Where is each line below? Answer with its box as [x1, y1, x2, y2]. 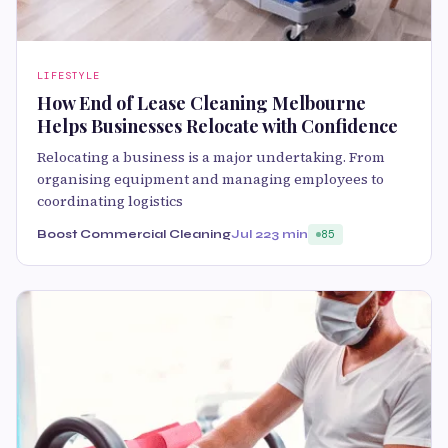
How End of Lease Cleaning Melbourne [37, 90, 366, 115]
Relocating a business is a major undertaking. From [37, 146, 385, 167]
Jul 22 [231, 226, 271, 241]
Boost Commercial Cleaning [37, 226, 231, 241]
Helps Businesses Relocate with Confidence [37, 113, 398, 138]
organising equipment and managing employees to [37, 168, 384, 189]
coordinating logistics [37, 190, 183, 211]
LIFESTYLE [37, 68, 100, 82]
